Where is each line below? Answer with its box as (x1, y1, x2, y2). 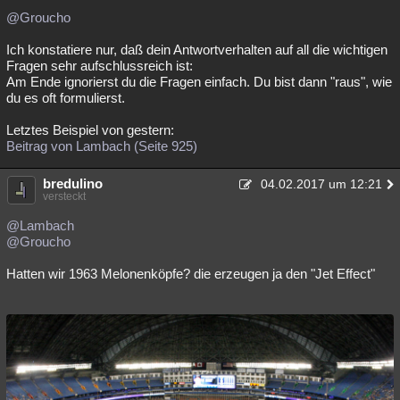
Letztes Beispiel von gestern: (6, 122, 174, 137)
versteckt (43, 190, 86, 203)
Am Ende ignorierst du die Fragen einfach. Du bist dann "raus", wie (6, 74, 392, 89)
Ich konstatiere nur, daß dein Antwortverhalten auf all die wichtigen (6, 42, 387, 57)
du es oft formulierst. (6, 90, 125, 105)
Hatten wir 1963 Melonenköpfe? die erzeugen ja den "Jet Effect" (6, 266, 375, 281)
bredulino (43, 176, 103, 191)
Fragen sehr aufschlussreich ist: (6, 58, 193, 73)
